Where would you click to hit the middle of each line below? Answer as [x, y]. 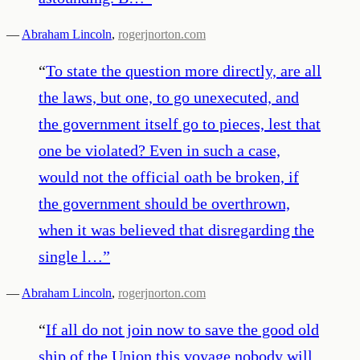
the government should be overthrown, [164, 203]
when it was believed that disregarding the [176, 229]
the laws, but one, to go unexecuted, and [169, 97]
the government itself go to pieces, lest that [180, 123]
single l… [71, 256]
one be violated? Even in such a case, [160, 150]
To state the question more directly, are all [184, 70]
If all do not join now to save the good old [182, 329]
